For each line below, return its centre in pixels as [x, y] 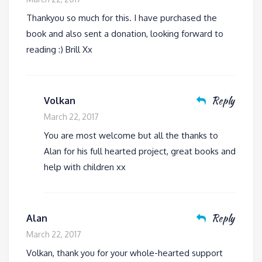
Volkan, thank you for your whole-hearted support [125, 253]
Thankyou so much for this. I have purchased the [122, 18]
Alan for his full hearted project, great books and [140, 151]
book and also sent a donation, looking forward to [125, 33]
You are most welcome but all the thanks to [131, 135]
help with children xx [85, 167]
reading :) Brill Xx [59, 49]
